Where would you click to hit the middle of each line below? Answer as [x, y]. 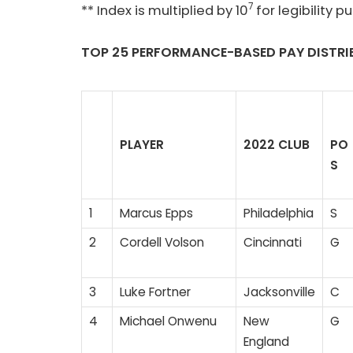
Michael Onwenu [168, 321]
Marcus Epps [156, 214]
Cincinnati [273, 243]
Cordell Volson [162, 243]
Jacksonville [279, 292]
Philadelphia [279, 214]
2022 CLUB [277, 145]
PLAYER [142, 145]
